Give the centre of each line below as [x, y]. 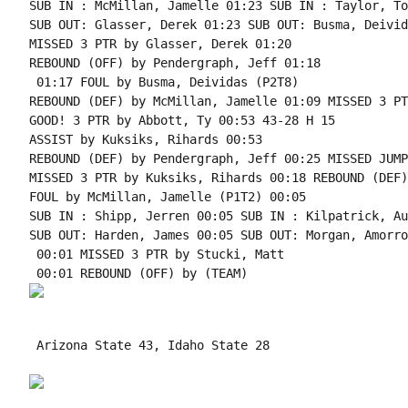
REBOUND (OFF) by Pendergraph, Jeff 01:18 [174, 63]
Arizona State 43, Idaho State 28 [149, 345]
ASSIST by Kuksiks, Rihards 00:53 [145, 139]
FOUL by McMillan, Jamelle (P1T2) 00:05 [167, 197]
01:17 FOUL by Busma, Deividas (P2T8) [163, 82]
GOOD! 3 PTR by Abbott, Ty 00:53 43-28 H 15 [182, 120]
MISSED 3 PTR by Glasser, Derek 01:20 [160, 44]
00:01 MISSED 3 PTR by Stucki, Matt [156, 254]
